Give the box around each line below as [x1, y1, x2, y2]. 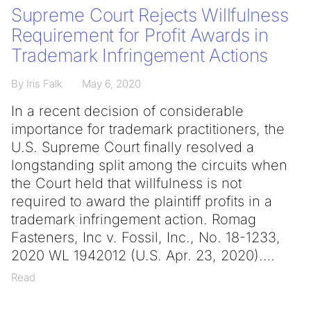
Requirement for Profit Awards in [11, 24, 269, 46]
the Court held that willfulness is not [11, 175, 242, 192]
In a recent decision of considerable [11, 103, 244, 119]
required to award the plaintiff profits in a [11, 193, 272, 210]
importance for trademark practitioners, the [11, 121, 285, 137]
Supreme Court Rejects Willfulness [11, 4, 289, 26]
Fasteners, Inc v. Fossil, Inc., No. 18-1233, [11, 229, 280, 246]
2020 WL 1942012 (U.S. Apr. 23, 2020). [11, 247, 263, 264]
